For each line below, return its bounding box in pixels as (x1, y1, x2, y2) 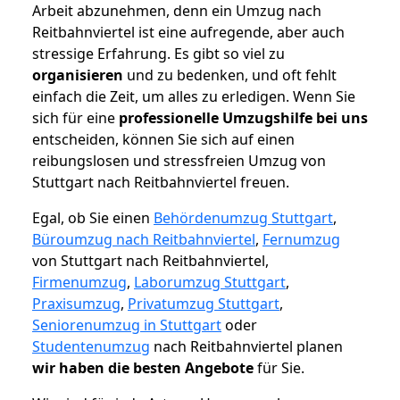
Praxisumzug (32, 294, 121, 314)
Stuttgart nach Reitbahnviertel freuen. (32, 172, 289, 193)
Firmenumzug (32, 272, 127, 293)
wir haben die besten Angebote (32, 358, 254, 379)
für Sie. (254, 358, 304, 379)
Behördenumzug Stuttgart (154, 208, 333, 229)
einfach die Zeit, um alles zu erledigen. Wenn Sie (32, 87, 355, 107)
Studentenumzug (32, 337, 150, 357)
